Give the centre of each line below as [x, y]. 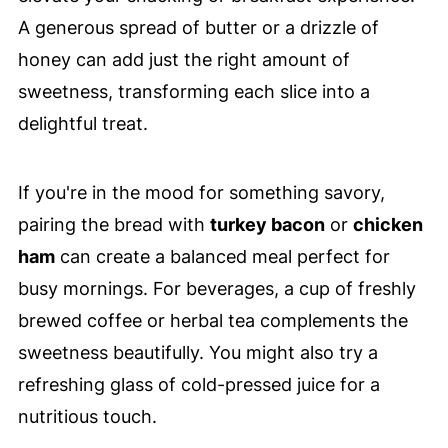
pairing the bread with [113, 224]
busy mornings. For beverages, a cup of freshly [216, 288]
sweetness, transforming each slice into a [193, 91]
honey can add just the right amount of [183, 59]
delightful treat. [82, 123]
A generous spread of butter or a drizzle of [198, 27]
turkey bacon [267, 224]
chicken [387, 224]
